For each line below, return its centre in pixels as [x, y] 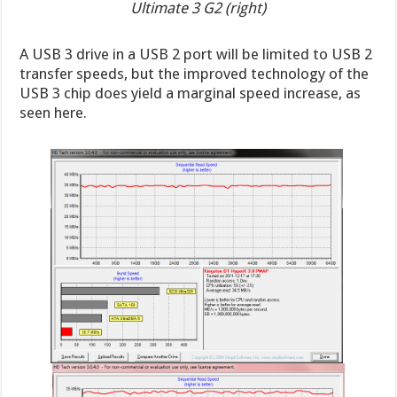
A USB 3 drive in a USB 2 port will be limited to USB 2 [196, 54]
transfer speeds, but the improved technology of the [195, 73]
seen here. [54, 112]
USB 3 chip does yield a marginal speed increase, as [191, 93]
